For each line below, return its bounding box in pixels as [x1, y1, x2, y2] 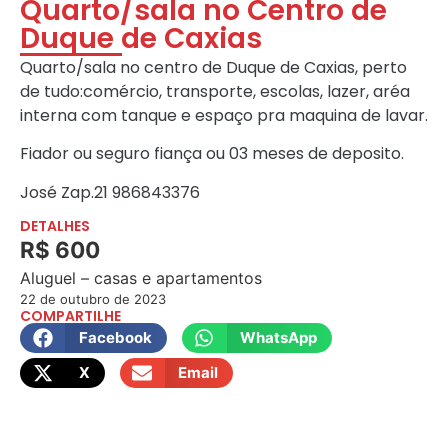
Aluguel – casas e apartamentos [20, 268, 262, 289]
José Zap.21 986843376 [20, 180, 200, 204]
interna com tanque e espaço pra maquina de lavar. [20, 104, 428, 128]
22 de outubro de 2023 [20, 291, 166, 308]
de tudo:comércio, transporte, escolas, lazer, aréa [20, 80, 410, 104]
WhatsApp [240, 328, 317, 348]
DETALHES [20, 216, 90, 237]
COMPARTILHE [20, 306, 121, 327]
